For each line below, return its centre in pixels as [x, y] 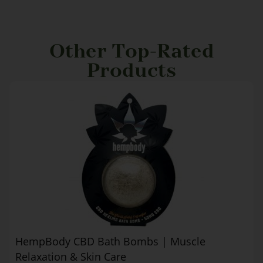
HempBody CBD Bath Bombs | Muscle [110, 242]
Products [131, 71]
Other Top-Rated [131, 52]
